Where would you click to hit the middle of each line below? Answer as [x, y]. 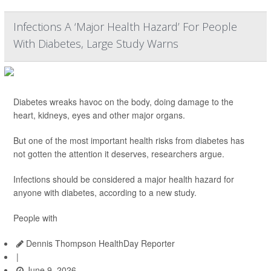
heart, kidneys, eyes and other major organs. [99, 115]
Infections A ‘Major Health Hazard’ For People [125, 27]
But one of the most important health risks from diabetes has [129, 140]
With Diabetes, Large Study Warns [96, 44]
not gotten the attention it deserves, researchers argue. [119, 154]
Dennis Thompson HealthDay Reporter [99, 243]
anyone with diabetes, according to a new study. [105, 192]
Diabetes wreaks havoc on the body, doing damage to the [123, 102]
